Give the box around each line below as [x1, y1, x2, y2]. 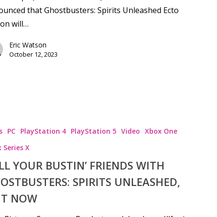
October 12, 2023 [9, 49, 58, 59]
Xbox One [144, 126, 177, 136]
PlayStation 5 [70, 126, 116, 136]
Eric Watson [9, 40, 46, 49]
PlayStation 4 [20, 126, 66, 136]
